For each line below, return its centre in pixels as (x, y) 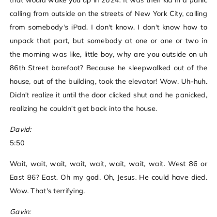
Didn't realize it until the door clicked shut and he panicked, (108, 95)
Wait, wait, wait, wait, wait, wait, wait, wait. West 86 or (108, 164)
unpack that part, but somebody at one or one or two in (108, 41)
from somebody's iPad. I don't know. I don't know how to (108, 27)
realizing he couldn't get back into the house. (84, 109)
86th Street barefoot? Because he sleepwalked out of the (108, 68)
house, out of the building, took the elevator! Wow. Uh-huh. (108, 82)
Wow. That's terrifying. (47, 191)
